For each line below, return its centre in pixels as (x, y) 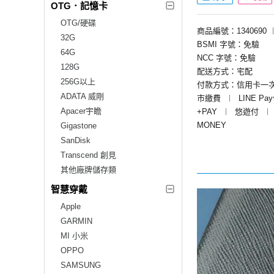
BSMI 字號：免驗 (228, 44)
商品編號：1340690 (232, 31)
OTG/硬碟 (78, 23)
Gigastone (79, 125)
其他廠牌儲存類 (88, 169)
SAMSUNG (81, 265)
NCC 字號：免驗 (226, 57)
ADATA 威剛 (82, 96)
